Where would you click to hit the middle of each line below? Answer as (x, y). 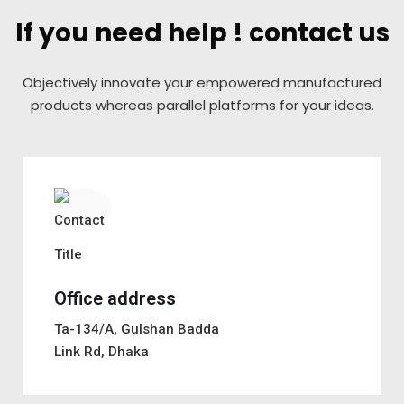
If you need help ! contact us (202, 33)
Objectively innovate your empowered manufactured (202, 83)
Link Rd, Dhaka (101, 351)
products (61, 105)
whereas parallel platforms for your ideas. (233, 105)
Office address (115, 298)
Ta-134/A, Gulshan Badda (137, 329)
